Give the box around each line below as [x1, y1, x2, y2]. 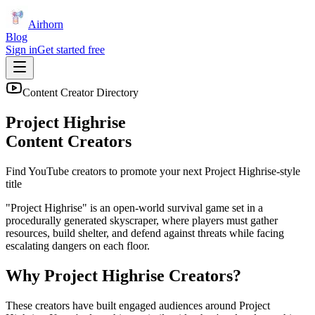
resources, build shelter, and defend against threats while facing [6, 226, 284, 239]
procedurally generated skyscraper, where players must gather [6, 214, 278, 226]
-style [276, 165, 300, 177]
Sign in [6, 44, 37, 56]
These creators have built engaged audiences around [6, 299, 239, 311]
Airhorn [28, 18, 63, 30]
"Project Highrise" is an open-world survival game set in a [6, 201, 263, 214]
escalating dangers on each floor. [6, 239, 150, 252]
